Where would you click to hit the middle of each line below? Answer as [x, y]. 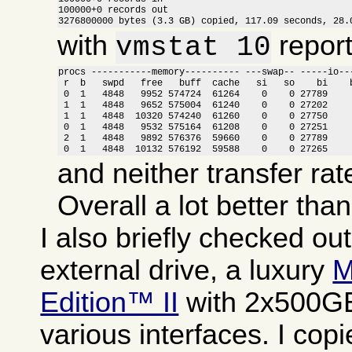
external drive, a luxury [187, 270]
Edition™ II [110, 302]
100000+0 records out [114, 10]
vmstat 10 [194, 47]
